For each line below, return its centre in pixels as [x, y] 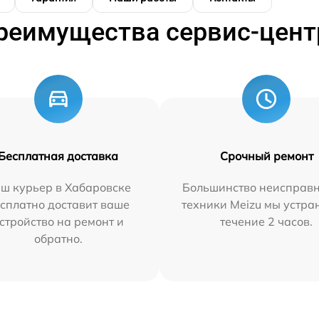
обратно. [58, 238]
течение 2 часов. [267, 221]
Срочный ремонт [266, 156]
